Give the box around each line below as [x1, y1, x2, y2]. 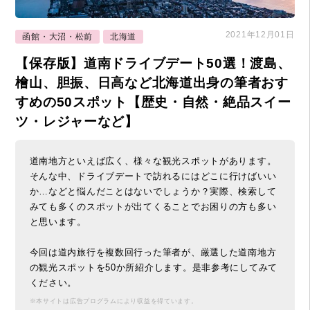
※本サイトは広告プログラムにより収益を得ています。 [29, 297, 198, 305]
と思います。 [29, 216, 86, 227]
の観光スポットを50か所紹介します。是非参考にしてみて [29, 262, 277, 273]
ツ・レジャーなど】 [15, 113, 138, 129]
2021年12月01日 [225, 30, 295, 39]
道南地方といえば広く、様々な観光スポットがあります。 [29, 155, 277, 166]
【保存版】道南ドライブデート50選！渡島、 [15, 55, 291, 71]
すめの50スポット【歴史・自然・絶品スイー [15, 94, 291, 109]
